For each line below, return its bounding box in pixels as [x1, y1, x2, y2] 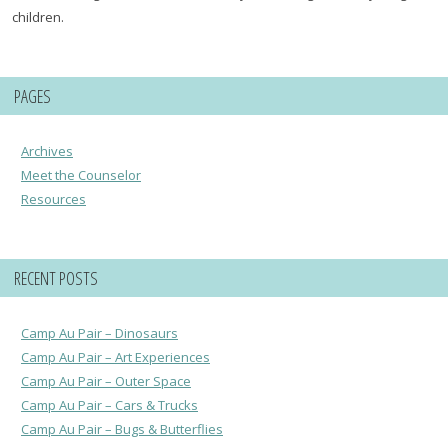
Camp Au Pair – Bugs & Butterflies [21, 420, 223, 439]
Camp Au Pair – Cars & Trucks [21, 396, 198, 415]
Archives [21, 142, 73, 161]
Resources [21, 190, 86, 209]
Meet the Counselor [21, 166, 141, 185]
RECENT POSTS [14, 266, 98, 291]
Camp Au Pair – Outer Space [21, 372, 191, 391]
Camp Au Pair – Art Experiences [21, 348, 210, 367]
